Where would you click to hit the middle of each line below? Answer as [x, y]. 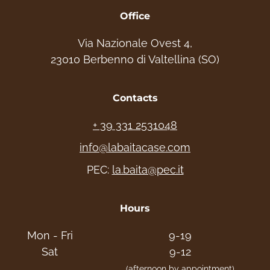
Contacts [135, 98]
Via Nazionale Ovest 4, [135, 43]
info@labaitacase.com [135, 147]
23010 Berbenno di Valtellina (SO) [135, 59]
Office [135, 16]
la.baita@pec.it [148, 169]
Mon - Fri [50, 235]
